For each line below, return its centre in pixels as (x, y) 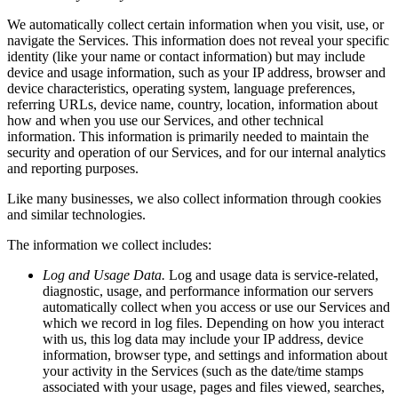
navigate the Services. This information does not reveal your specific (198, 41)
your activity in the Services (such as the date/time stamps (203, 371)
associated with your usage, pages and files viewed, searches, (214, 387)
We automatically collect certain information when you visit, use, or (195, 25)
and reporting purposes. (73, 169)
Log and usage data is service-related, (272, 275)
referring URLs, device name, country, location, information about (192, 105)
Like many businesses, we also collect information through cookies (194, 199)
